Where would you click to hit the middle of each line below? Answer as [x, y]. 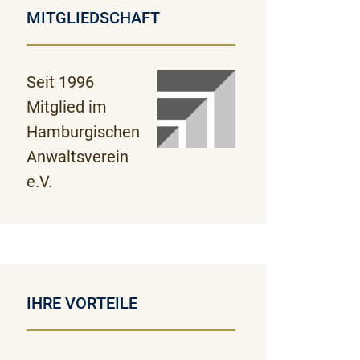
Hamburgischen [83, 132]
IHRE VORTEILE [82, 303]
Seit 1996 [60, 82]
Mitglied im [66, 107]
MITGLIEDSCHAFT [93, 18]
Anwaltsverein [77, 157]
